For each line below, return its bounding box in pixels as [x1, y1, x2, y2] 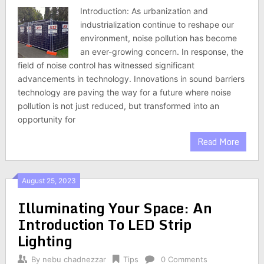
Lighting [17, 229, 72, 252]
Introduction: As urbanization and [80, 6, 209, 16]
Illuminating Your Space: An [17, 196, 212, 219]
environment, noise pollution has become [80, 33, 237, 43]
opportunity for [17, 114, 75, 124]
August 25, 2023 [21, 176, 76, 185]
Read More [197, 135, 240, 148]
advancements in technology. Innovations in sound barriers [17, 74, 245, 84]
